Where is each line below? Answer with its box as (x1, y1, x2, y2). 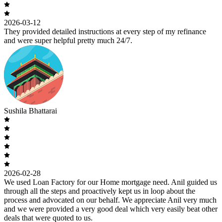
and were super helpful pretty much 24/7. (4, 36, 132, 45)
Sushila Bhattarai (4, 107, 57, 115)
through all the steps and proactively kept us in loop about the (4, 187, 195, 196)
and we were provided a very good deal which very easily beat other (4, 205, 218, 214)
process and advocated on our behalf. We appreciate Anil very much (4, 196, 217, 205)
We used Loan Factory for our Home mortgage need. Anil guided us (4, 178, 217, 187)
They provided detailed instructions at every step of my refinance (4, 27, 206, 36)
